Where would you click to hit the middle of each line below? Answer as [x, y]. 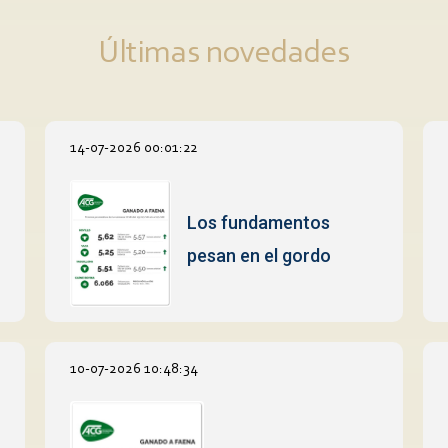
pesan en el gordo [259, 256]
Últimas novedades [224, 53]
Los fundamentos [259, 223]
